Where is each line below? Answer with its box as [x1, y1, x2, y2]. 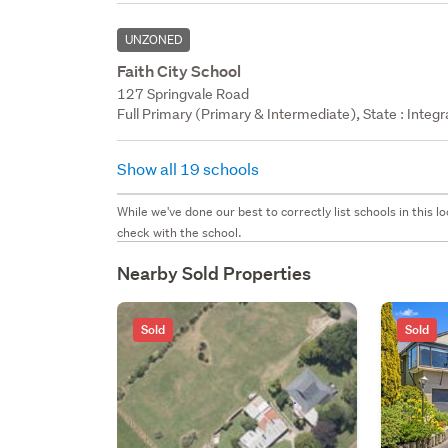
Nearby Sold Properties [117, 261, 312, 285]
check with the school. [117, 223, 243, 241]
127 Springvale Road [117, 84, 250, 103]
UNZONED [125, 30, 183, 48]
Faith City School [117, 60, 242, 82]
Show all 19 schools [117, 157, 263, 179]
